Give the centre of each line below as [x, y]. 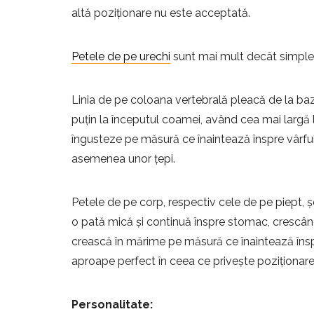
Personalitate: [112, 305]
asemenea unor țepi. [123, 159]
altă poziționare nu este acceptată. [161, 13]
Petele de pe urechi [121, 57]
